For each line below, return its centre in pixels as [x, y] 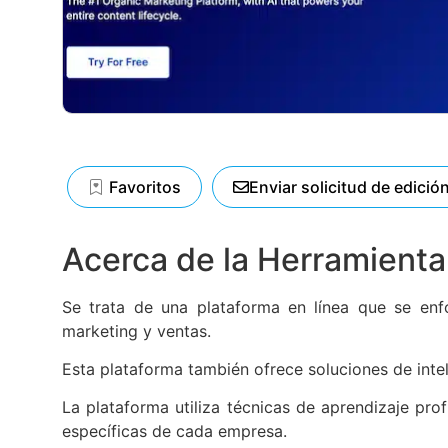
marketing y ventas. [136, 330]
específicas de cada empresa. [174, 431]
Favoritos [145, 186]
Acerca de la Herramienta [254, 259]
